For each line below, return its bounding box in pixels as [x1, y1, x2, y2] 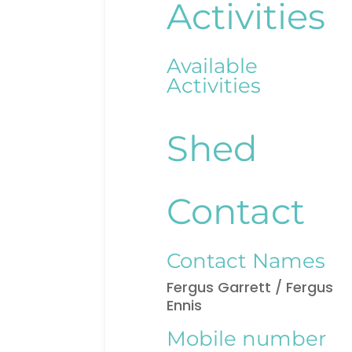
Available [167, 53, 258, 79]
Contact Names [167, 248, 326, 273]
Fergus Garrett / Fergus [167, 277, 334, 298]
